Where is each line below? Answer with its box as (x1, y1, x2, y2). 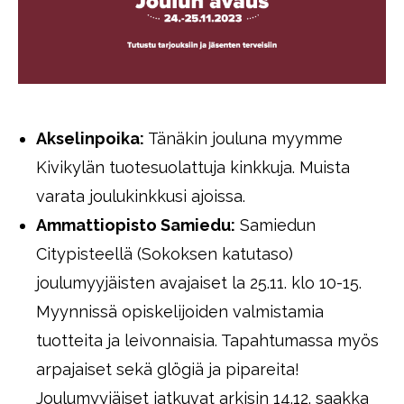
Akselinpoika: (36, 129, 144, 148)
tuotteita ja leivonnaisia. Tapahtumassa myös (36, 331, 379, 350)
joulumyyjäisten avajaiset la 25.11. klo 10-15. (36, 273, 362, 292)
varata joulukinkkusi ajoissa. (36, 187, 245, 206)
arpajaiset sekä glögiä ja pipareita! (36, 360, 299, 379)
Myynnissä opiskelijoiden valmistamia (36, 302, 324, 321)
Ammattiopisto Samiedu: (36, 216, 235, 234)
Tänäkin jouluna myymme (144, 129, 343, 148)
